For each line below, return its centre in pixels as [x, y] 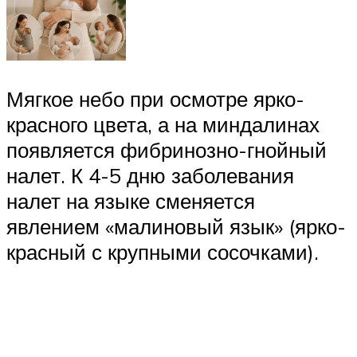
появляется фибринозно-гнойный [167, 149]
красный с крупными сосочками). [163, 251]
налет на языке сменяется [131, 200]
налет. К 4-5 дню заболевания [150, 175]
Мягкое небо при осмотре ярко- [155, 98]
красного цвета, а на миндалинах [163, 124]
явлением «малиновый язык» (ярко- [176, 226]
